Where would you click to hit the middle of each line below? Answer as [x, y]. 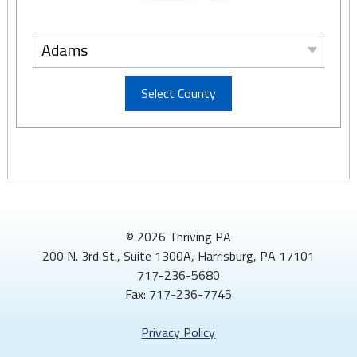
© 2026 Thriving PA [178, 236]
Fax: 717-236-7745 [178, 294]
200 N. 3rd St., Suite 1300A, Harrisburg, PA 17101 [178, 255]
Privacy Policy [178, 332]
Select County [178, 93]
